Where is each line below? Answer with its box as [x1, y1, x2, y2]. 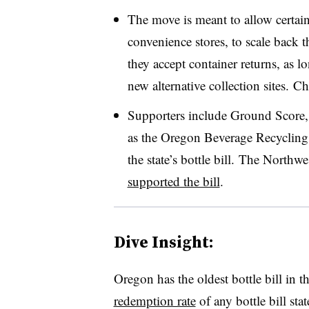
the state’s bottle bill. [127, 150, 235, 168]
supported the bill [127, 172, 220, 190]
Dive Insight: [113, 230, 214, 253]
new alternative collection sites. [127, 76, 289, 94]
